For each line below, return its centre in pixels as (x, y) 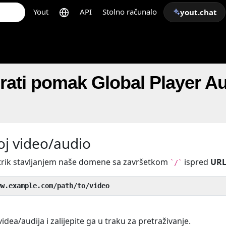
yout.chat (199, 12)
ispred (196, 162)
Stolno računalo (130, 12)
